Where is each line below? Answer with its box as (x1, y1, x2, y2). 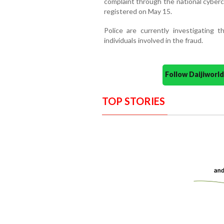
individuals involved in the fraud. (103, 35, 203, 44)
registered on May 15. (103, 6, 172, 15)
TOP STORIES (101, 94, 165, 107)
